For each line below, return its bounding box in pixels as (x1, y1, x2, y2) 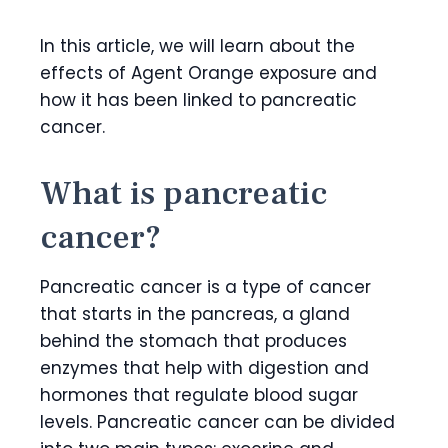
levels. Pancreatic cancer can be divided (40, 409, 395, 434)
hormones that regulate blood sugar (40, 382, 358, 407)
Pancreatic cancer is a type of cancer (40, 274, 371, 299)
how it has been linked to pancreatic (40, 87, 357, 112)
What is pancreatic (40, 170, 327, 215)
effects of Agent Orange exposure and (40, 60, 377, 85)
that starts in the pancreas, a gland (40, 301, 350, 326)
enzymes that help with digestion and (40, 355, 369, 380)
